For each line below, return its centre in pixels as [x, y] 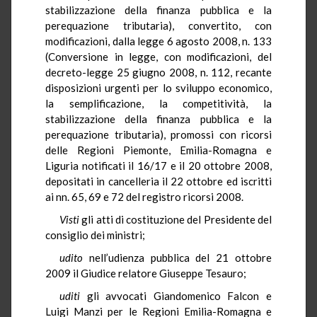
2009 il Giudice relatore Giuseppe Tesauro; [146, 273]
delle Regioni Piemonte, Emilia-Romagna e [158, 150]
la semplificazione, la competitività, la [158, 103]
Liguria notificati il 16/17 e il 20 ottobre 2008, [158, 165]
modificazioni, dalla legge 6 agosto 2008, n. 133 [158, 41]
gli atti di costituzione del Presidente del [175, 219]
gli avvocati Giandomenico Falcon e [176, 295]
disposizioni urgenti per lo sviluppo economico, [158, 87]
